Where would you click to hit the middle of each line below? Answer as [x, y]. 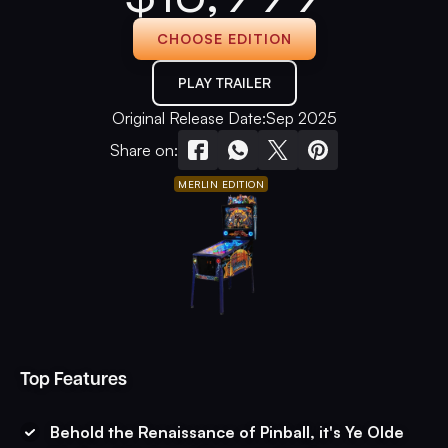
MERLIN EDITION [221, 184]
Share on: [144, 150]
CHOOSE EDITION [224, 38]
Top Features [73, 378]
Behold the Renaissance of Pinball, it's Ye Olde [227, 432]
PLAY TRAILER [224, 82]
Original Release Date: [188, 118]
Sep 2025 [301, 118]
